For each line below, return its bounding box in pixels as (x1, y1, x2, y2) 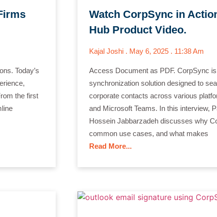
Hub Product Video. (89, 24, 186, 36)
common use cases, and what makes (89, 129, 208, 138)
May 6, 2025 (129, 47, 170, 56)
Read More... (89, 142, 132, 151)
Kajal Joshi (89, 47, 125, 56)
